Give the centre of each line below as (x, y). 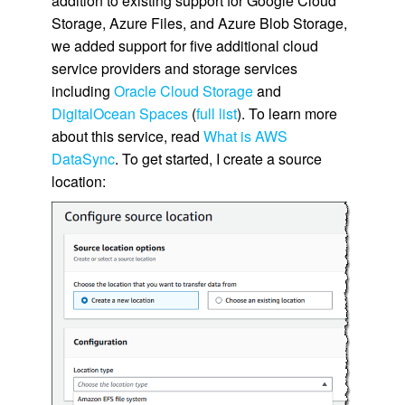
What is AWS (245, 136)
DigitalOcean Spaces (119, 113)
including (82, 91)
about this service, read (127, 136)
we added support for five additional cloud (184, 46)
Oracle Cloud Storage (183, 91)
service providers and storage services (174, 68)
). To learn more (287, 113)
